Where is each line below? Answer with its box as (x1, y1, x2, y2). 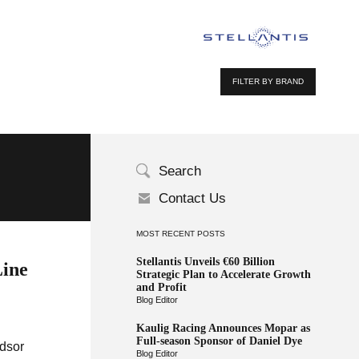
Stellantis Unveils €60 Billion (135, 256, 275, 268)
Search (158, 163, 201, 179)
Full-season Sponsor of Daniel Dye (135, 335, 302, 347)
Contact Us (158, 191, 226, 206)
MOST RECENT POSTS (135, 229, 225, 238)
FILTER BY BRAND (232, 77, 305, 86)
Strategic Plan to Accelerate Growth (135, 268, 311, 280)
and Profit (135, 281, 187, 293)
